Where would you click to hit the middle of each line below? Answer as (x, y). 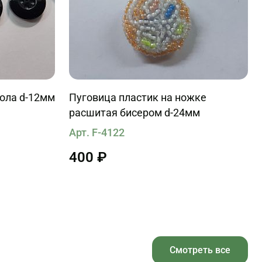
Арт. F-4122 (97, 132)
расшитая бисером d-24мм (135, 113)
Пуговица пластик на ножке (138, 97)
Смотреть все (200, 250)
